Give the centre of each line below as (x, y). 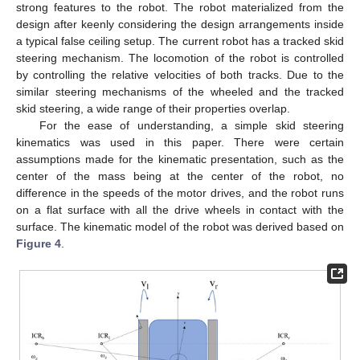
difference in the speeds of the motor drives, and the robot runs (180, 192)
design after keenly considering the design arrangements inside (180, 24)
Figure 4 (39, 243)
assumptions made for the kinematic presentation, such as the (180, 159)
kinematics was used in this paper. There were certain (180, 142)
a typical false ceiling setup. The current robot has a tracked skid (180, 41)
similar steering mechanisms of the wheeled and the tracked (180, 91)
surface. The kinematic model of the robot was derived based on (180, 226)
